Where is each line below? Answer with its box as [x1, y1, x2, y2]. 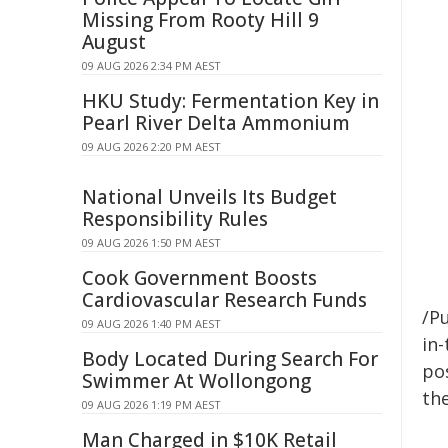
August [82, 29, 146, 55]
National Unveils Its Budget [82, 184, 337, 210]
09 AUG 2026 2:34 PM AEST [82, 58, 221, 73]
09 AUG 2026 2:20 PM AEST [82, 139, 221, 154]
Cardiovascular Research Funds [82, 287, 367, 313]
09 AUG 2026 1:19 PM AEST [82, 397, 221, 412]
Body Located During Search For [82, 346, 378, 372]
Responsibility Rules [82, 206, 268, 232]
